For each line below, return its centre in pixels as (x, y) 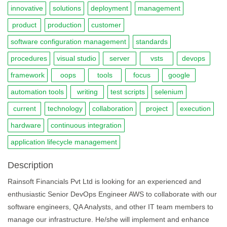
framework (28, 75)
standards (152, 42)
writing (87, 92)
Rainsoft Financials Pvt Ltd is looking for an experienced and (104, 181)
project (157, 108)
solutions (67, 8)
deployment (109, 8)
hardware (26, 125)
